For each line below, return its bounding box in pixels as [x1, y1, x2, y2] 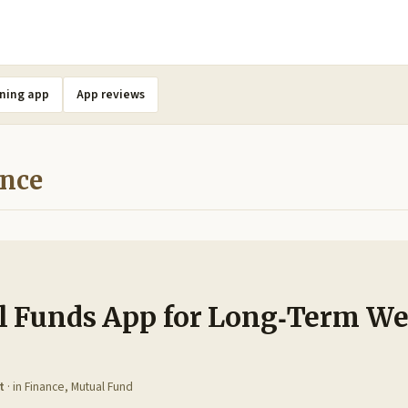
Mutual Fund [71, 377, 133, 395]
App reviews [76, 86, 145, 103]
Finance [25, 377, 65, 395]
